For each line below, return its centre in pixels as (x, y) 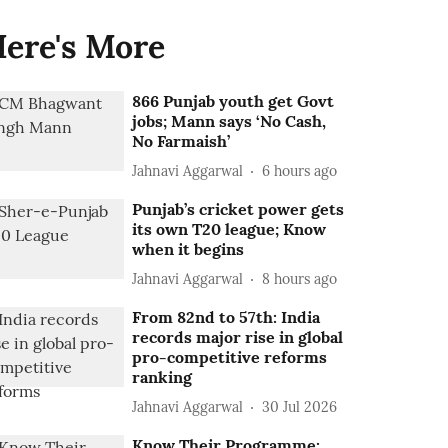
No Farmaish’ (181, 141)
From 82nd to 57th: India (226, 317)
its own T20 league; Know (229, 229)
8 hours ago (300, 278)
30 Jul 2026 (300, 406)
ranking (162, 377)
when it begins (188, 249)
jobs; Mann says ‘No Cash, (229, 121)
